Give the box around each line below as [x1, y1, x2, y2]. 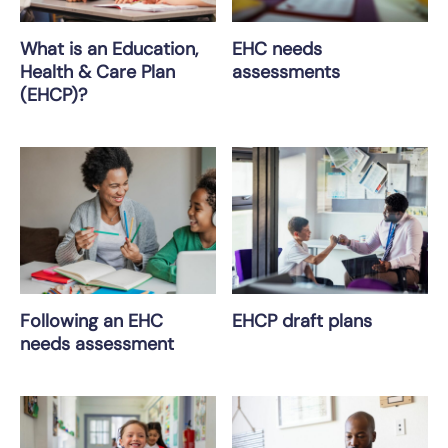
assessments [232, 59, 340, 84]
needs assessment [20, 331, 174, 356]
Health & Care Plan [20, 59, 175, 84]
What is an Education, [20, 36, 198, 61]
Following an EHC [20, 308, 163, 333]
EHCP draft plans [232, 308, 372, 333]
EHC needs [232, 36, 322, 61]
